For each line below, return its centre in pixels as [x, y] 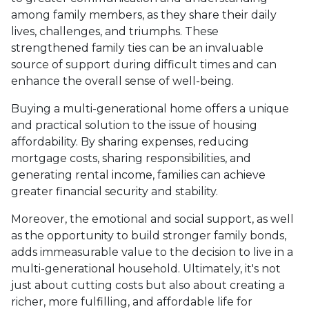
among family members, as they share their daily [144, 15]
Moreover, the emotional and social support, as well [152, 219]
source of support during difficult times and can [144, 64]
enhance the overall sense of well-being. [122, 81]
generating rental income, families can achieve [138, 175]
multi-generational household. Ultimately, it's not [146, 269]
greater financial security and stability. [114, 191]
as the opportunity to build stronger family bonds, [149, 236]
